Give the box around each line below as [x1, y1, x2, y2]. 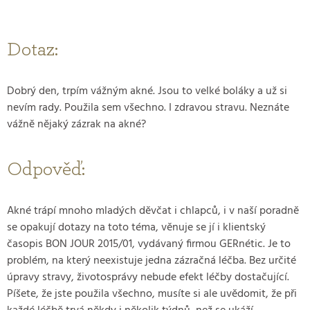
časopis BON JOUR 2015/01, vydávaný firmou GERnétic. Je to [7, 235, 291, 254]
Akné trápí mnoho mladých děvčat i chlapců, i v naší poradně [7, 202, 299, 221]
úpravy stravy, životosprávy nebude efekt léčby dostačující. [7, 268, 289, 287]
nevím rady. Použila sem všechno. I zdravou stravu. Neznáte [7, 98, 289, 117]
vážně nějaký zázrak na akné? [7, 115, 146, 134]
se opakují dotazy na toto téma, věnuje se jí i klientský [7, 219, 266, 237]
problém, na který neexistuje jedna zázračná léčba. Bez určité [7, 252, 296, 271]
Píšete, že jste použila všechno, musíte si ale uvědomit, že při [7, 285, 297, 304]
